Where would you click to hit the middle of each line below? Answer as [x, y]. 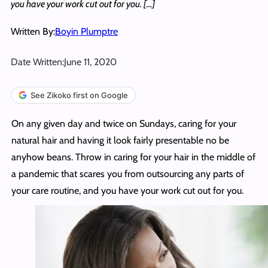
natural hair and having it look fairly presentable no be [120, 140]
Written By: [33, 31]
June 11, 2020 [90, 62]
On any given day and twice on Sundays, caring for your [124, 123]
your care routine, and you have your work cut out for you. [127, 190]
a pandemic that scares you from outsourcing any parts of [127, 173]
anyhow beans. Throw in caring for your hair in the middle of [133, 157]
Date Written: [37, 62]
